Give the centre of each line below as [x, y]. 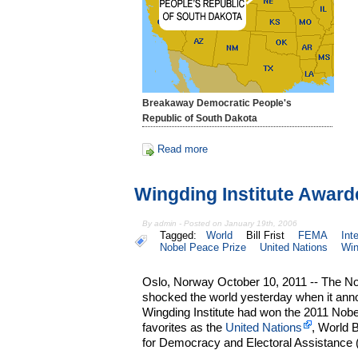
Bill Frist [266, 236]
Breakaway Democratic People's [217, 103]
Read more [182, 149]
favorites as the [184, 328]
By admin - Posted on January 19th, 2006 [220, 224]
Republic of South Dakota [200, 119]
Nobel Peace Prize [203, 248]
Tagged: [181, 236]
